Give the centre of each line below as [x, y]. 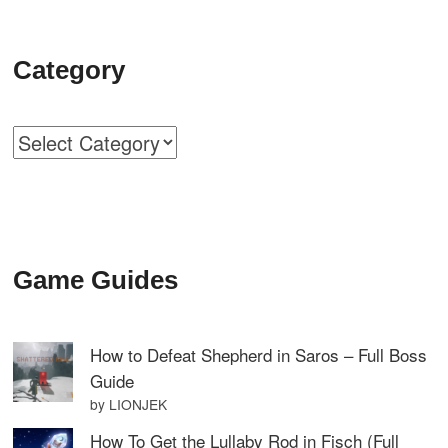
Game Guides [96, 280]
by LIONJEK [129, 404]
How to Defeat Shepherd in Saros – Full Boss [259, 354]
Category [69, 70]
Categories [60, 139]
